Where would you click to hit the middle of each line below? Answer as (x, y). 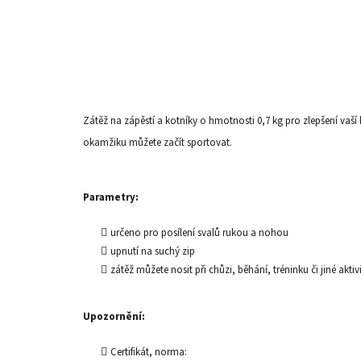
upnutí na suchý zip (153, 251)
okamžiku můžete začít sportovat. (158, 142)
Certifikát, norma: (149, 352)
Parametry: (111, 197)
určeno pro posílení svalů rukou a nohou (199, 232)
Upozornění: (114, 316)
